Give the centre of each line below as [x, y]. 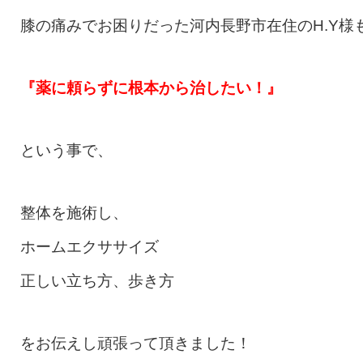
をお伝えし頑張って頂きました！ [136, 343]
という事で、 [66, 150]
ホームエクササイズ [90, 247]
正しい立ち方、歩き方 [97, 281]
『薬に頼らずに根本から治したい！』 [151, 88]
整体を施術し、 [74, 213]
